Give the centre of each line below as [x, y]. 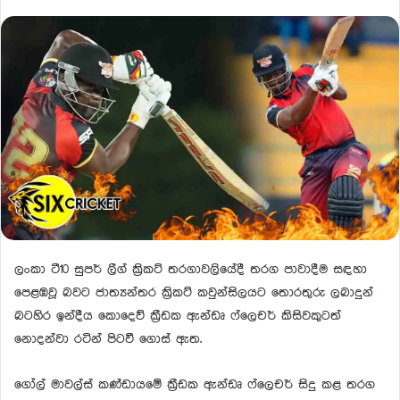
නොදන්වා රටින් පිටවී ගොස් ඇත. [108, 340]
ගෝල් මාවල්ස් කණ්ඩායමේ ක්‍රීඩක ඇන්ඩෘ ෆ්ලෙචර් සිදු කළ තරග [195, 385]
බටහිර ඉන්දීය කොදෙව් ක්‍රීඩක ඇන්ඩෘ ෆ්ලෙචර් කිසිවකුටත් [178, 317]
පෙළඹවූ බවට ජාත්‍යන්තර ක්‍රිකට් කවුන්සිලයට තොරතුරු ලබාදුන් [194, 293]
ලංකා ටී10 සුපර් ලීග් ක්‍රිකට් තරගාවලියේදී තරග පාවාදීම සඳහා [191, 270]
